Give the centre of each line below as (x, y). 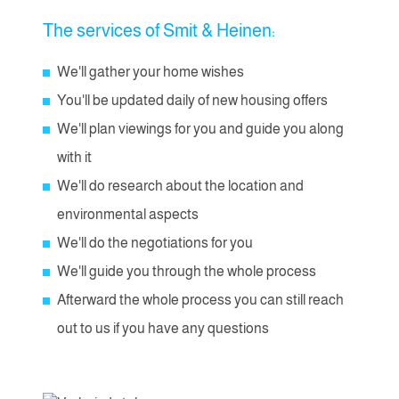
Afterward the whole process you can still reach (200, 300)
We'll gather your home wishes (151, 72)
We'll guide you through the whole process (187, 271)
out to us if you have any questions (163, 328)
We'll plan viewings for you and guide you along (200, 129)
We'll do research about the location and (180, 186)
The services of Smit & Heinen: (159, 30)
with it (74, 157)
